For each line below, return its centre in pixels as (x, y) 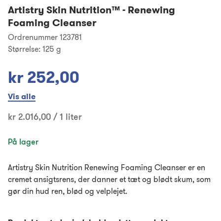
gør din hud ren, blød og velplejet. (68, 191)
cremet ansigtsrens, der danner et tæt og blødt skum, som (109, 179)
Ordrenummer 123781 (45, 37)
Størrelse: (24, 49)
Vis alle (22, 96)
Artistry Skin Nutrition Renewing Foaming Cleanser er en (107, 167)
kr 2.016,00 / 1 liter (45, 116)
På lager (23, 142)
